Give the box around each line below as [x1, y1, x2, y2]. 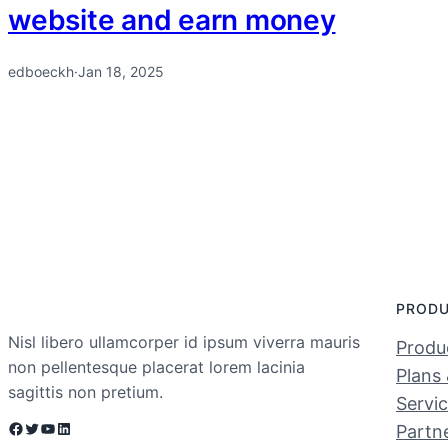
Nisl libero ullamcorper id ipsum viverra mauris [8, 331, 360, 352]
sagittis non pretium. [8, 381, 163, 402]
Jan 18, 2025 [78, 63, 164, 80]
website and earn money [8, 3, 336, 37]
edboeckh [8, 63, 74, 80]
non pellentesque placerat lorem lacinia [8, 356, 305, 377]
